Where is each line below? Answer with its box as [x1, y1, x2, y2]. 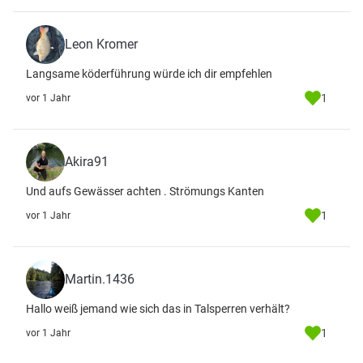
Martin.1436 [65, 271, 135, 287]
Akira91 [65, 154, 109, 169]
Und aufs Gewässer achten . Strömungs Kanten [26, 185, 264, 198]
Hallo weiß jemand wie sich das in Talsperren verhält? [26, 302, 290, 315]
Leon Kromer [65, 36, 138, 52]
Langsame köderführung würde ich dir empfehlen [26, 67, 272, 80]
